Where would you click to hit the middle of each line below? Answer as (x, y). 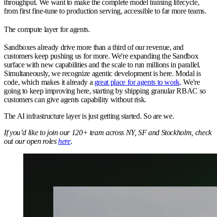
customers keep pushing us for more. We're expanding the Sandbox (101, 56)
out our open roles (31, 141)
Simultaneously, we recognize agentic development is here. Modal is (102, 74)
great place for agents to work (137, 82)
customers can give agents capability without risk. (75, 100)
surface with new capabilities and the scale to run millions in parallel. (102, 65)
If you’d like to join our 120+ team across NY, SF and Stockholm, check (108, 133)
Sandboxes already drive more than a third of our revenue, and (94, 47)
